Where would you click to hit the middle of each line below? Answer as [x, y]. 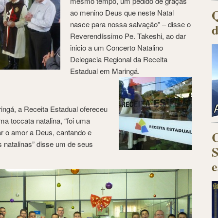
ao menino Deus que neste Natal [122, 12]
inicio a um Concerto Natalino [117, 47]
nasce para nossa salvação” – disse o [130, 24]
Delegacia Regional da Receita [119, 59]
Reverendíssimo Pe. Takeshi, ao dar [128, 36]
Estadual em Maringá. [105, 71]
